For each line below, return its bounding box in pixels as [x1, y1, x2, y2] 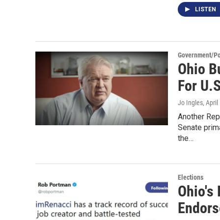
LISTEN [195, 6, 218, 13]
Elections [178, 173, 203, 181]
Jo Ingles [178, 99, 203, 107]
